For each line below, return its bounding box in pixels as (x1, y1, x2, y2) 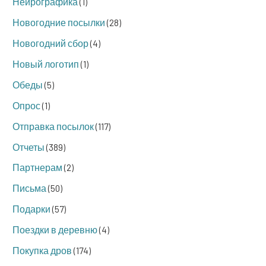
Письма (12, 182, 46, 194)
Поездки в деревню (12, 224, 97, 236)
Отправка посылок (12, 120, 94, 132)
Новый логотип (12, 58, 79, 70)
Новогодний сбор (12, 37, 88, 49)
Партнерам (12, 161, 62, 173)
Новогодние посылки (12, 17, 105, 28)
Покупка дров (12, 244, 72, 256)
